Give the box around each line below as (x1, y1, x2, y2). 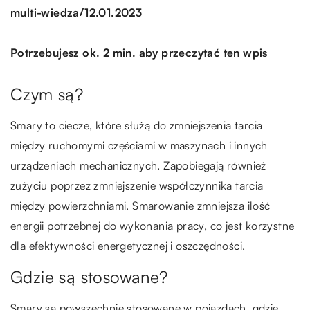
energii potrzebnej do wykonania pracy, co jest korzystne (10, 219, 295, 233)
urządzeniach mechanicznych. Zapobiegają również (10, 158, 266, 173)
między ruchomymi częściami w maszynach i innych (10, 138, 268, 153)
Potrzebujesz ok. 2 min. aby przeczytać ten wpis (10, 46, 268, 60)
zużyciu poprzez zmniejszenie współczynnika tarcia (10, 179, 264, 193)
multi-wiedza (10, 5, 80, 19)
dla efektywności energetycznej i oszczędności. (10, 239, 246, 253)
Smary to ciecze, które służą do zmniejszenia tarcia (10, 118, 263, 133)
